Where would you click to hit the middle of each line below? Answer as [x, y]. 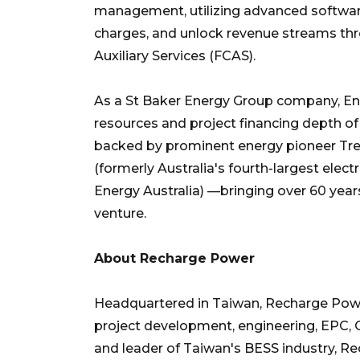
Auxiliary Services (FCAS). [175, 55]
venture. [120, 213]
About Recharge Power [174, 258]
